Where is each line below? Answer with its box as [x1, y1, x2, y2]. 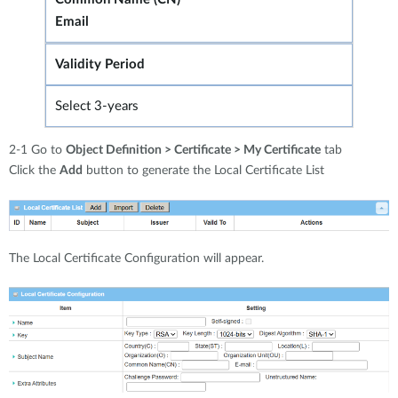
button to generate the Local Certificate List [83, 164, 324, 178]
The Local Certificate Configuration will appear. [9, 252, 264, 266]
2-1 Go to [9, 144, 66, 157]
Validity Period [55, 58, 145, 72]
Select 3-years [55, 99, 139, 114]
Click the [9, 164, 60, 178]
